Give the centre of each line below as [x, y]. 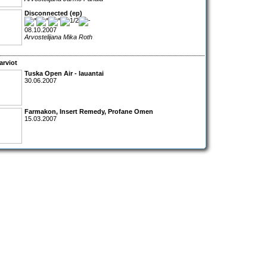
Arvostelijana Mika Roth [58, 37]
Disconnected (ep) [53, 13]
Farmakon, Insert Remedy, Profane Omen [89, 111]
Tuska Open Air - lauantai [64, 73]
